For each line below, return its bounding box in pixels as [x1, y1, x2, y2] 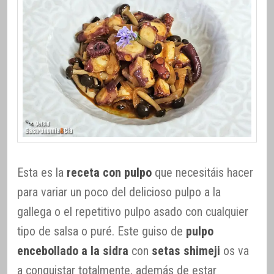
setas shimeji [152, 243, 220, 258]
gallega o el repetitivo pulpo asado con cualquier [17, 204, 248, 219]
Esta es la [17, 165, 67, 180]
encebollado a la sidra [17, 243, 128, 258]
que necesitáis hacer [152, 165, 253, 180]
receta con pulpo [67, 165, 152, 180]
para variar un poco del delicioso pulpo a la [17, 184, 221, 199]
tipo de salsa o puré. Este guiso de [17, 223, 186, 239]
